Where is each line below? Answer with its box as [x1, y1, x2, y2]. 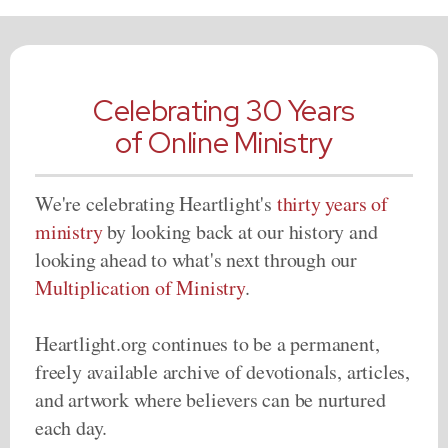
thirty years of [276, 189, 388, 217]
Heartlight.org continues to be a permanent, [35, 329, 380, 357]
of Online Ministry [115, 122, 333, 162]
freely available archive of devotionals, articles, [35, 357, 410, 385]
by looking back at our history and [102, 217, 378, 245]
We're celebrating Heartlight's [35, 189, 277, 217]
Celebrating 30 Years [92, 90, 356, 130]
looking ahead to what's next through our [35, 245, 357, 273]
